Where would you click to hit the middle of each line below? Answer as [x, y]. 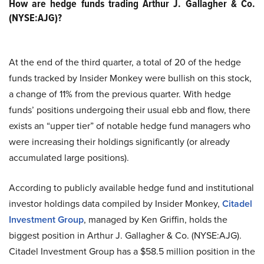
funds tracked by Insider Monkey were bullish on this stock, [130, 78]
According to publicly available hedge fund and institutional [131, 188]
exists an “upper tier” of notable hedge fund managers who [130, 126]
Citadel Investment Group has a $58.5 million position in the [132, 251]
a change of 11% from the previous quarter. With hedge [120, 94]
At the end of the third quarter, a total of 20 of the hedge [125, 62]
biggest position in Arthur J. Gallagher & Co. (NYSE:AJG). [125, 235]
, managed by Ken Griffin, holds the [156, 220]
